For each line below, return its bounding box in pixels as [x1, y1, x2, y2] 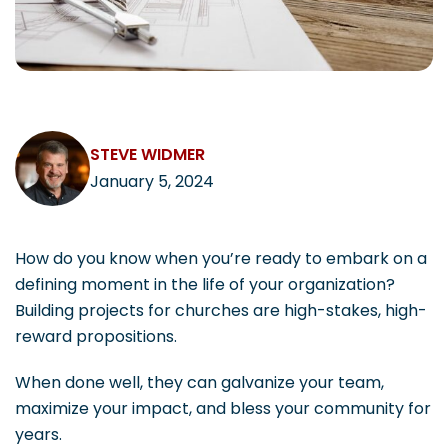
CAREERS [30, 27, 91, 50]
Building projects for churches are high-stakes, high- [15, 299, 427, 323]
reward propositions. [15, 325, 177, 349]
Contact [191, 149, 257, 172]
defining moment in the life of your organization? [15, 273, 399, 297]
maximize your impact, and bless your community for [15, 397, 431, 421]
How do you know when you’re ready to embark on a [15, 247, 427, 271]
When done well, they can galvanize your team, [15, 371, 384, 395]
